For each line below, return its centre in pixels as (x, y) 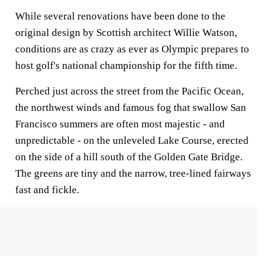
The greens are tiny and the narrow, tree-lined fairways (133, 173)
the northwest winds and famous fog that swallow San (131, 108)
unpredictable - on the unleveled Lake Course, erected (132, 140)
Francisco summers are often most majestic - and (120, 124)
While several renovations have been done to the (120, 16)
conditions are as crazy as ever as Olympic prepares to (132, 49)
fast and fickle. (47, 190)
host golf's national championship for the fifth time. (126, 66)
